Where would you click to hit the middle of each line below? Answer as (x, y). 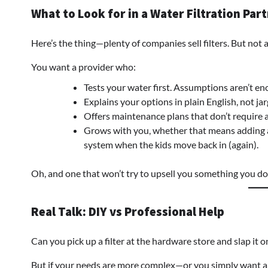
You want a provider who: (83, 67)
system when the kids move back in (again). (171, 145)
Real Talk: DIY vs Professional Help (128, 212)
